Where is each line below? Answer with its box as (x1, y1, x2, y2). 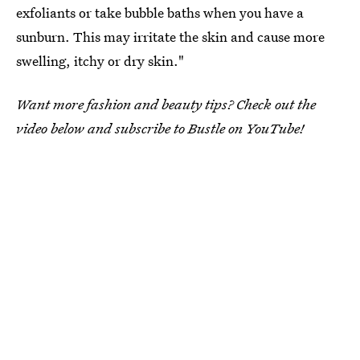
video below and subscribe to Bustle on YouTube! (16, 118, 305, 137)
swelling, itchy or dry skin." (16, 51, 184, 70)
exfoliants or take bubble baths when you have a (16, 2, 304, 22)
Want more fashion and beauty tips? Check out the (16, 94, 316, 113)
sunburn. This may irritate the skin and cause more (16, 27, 325, 46)
